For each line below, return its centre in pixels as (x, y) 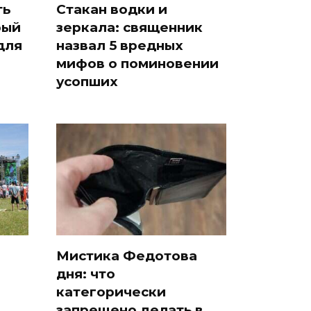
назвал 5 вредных (120, 45)
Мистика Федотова (127, 255)
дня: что (86, 274)
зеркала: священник (129, 27)
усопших (87, 81)
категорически (111, 292)
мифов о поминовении (137, 63)
